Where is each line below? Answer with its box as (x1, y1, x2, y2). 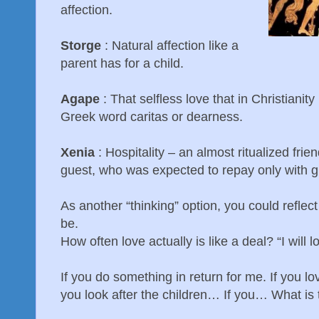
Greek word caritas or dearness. (61, 109, 243, 124)
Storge (61, 38, 101, 53)
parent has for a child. (61, 56, 184, 70)
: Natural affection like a (101, 38, 239, 53)
